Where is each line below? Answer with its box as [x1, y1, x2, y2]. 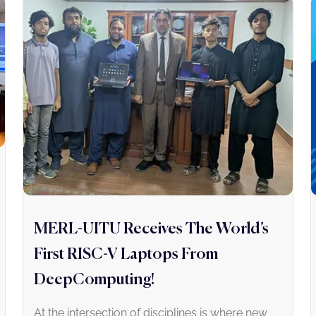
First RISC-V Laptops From [34, 247, 218, 263]
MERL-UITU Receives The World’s [34, 221, 269, 238]
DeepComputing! [34, 272, 154, 288]
